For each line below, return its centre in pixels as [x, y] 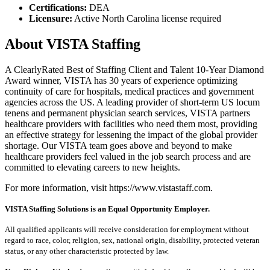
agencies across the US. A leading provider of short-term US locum [132, 102]
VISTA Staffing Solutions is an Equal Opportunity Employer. [107, 209]
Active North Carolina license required [147, 19]
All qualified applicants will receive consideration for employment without [127, 229]
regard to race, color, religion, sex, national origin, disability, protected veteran [132, 240]
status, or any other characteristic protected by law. [87, 251]
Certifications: [59, 8]
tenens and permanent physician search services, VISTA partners [127, 113]
